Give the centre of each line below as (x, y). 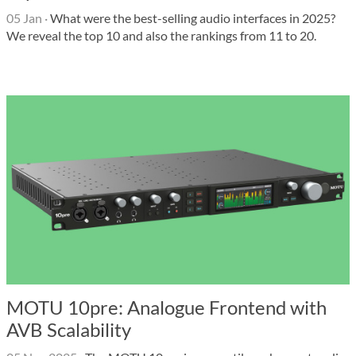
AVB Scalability (69, 329)
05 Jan (24, 18)
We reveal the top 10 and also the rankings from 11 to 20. (161, 35)
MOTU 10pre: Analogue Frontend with (166, 307)
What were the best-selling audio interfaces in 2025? (192, 18)
